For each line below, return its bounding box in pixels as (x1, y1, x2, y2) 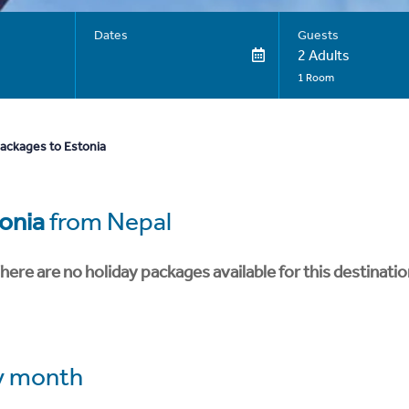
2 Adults (297, 47, 350, 64)
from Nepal (45, 206, 172, 236)
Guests (297, 27, 339, 43)
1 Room (297, 71, 334, 84)
